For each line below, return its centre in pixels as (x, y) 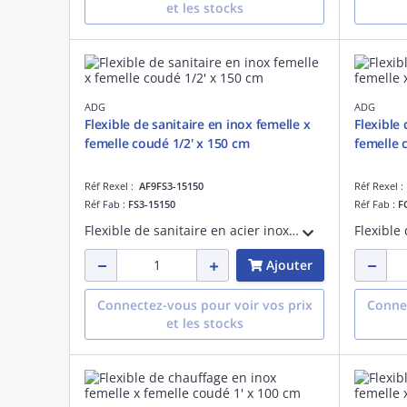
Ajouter (289, 264)
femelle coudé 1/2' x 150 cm (167, 143)
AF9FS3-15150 (171, 185)
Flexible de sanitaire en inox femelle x (198, 124)
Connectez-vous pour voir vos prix (204, 304)
